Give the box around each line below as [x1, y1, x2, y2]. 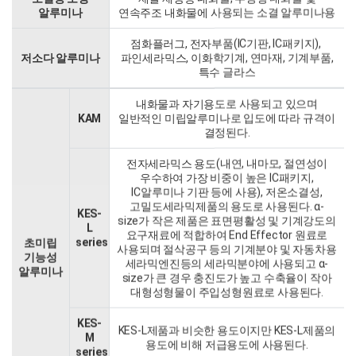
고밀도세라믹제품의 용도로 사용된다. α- [130, 199, 324, 213]
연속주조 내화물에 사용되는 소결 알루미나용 [118, 6, 336, 19]
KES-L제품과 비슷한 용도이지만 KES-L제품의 [118, 323, 336, 337]
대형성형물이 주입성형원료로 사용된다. [130, 285, 323, 299]
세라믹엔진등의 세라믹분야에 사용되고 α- [125, 257, 329, 270]
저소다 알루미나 [21, 51, 100, 64]
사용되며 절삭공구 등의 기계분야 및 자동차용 [117, 242, 337, 256]
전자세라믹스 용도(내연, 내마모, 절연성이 [126, 157, 328, 170]
